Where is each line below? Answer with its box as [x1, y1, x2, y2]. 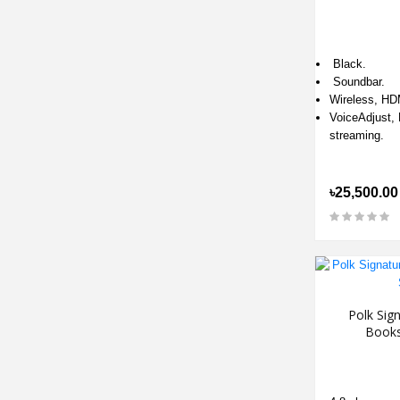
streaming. [329, 129, 384, 142]
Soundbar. [329, 75, 385, 88]
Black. [329, 57, 366, 71]
